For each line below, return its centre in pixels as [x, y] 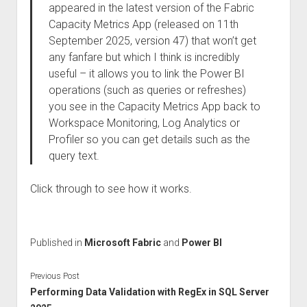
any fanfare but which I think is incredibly [144, 57]
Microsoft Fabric [122, 243]
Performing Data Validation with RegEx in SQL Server [149, 292]
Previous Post [54, 276]
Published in [57, 243]
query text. [74, 156]
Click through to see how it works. [111, 189]
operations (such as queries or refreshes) [147, 90]
